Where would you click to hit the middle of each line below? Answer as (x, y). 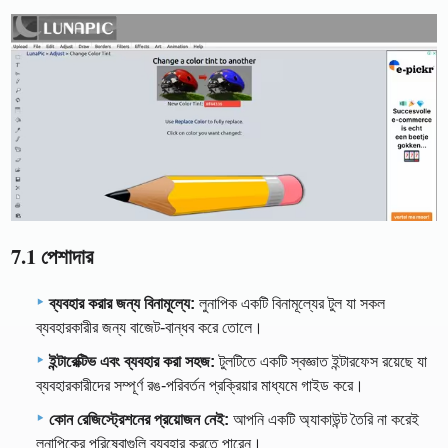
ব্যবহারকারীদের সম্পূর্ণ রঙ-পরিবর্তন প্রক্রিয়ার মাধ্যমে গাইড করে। (200, 386)
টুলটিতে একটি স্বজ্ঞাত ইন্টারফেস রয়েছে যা (321, 362)
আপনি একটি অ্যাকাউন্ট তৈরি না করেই (324, 420)
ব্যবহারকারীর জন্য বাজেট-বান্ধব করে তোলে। (149, 328)
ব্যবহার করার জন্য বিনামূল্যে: (122, 304)
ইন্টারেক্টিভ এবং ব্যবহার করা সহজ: (132, 362)
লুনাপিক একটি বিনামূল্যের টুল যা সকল (290, 304)
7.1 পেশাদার (52, 255)
